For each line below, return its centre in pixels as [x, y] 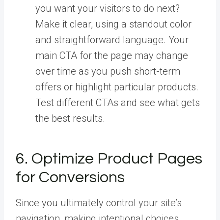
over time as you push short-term [108, 71]
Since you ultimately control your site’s [99, 203]
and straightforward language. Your [112, 40]
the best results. [70, 118]
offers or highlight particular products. [117, 87]
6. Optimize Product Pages [109, 159]
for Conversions [70, 177]
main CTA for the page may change [112, 55]
